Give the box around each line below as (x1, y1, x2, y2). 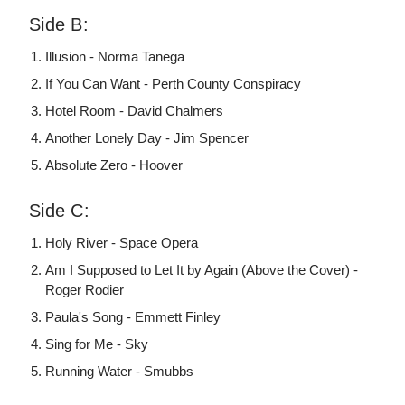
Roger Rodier (45, 281, 125, 297)
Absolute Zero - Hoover (45, 156, 184, 173)
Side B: (29, 14, 89, 34)
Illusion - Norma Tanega (45, 48, 185, 64)
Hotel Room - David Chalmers (45, 102, 224, 118)
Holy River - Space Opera (45, 234, 199, 250)
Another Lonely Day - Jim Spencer (45, 129, 250, 146)
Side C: (29, 200, 89, 221)
